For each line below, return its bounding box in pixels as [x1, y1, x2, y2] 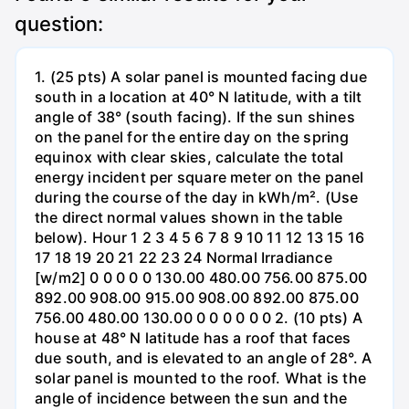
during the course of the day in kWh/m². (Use [35, 188, 359, 207]
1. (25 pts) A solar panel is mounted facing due [35, 68, 367, 87]
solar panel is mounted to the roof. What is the [35, 369, 366, 388]
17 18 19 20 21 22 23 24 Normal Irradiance [35, 248, 332, 267]
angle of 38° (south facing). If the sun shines [35, 108, 355, 127]
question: [15, 12, 103, 36]
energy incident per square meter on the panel [35, 168, 364, 187]
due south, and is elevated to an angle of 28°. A [35, 349, 372, 368]
